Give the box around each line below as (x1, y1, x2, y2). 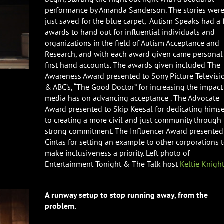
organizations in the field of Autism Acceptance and (45, 38, 219, 48)
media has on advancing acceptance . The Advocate (45, 93, 219, 103)
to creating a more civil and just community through (45, 115, 221, 125)
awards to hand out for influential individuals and (45, 27, 215, 37)
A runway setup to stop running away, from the (45, 190, 208, 200)
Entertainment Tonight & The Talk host (45, 159, 180, 169)
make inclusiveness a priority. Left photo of (45, 148, 190, 158)
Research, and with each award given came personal (45, 49, 223, 59)
